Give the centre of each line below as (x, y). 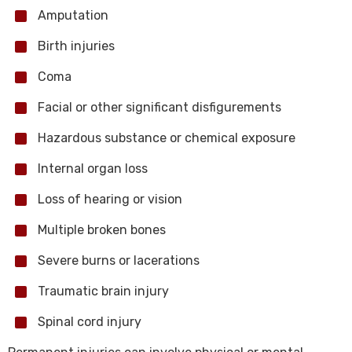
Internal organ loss (93, 169)
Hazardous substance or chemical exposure (167, 138)
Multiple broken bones (102, 230)
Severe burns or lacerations (119, 260)
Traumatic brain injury (103, 291)
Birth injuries (76, 46)
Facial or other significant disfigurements (159, 107)
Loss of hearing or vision (110, 199)
